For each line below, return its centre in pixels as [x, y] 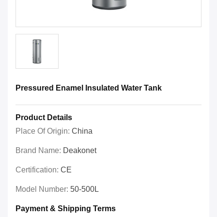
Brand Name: [39, 151]
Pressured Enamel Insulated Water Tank [89, 88]
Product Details [44, 118]
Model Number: [43, 189]
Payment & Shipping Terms [66, 209]
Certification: [38, 170]
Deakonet [80, 151]
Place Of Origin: [44, 131]
